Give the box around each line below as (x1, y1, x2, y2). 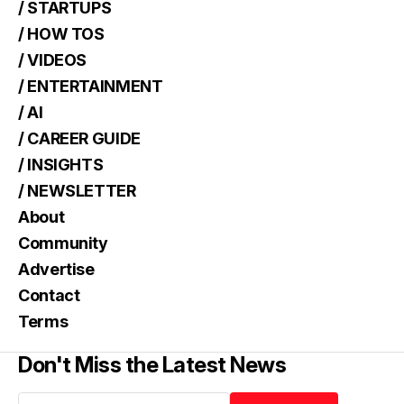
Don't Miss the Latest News (18, 351, 287, 378)
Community (18, 233, 108, 252)
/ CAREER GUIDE (18, 128, 141, 148)
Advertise (18, 259, 95, 279)
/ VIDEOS (18, 50, 87, 69)
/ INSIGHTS (18, 154, 104, 174)
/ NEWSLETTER (18, 180, 136, 200)
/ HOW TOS (18, 23, 105, 43)
